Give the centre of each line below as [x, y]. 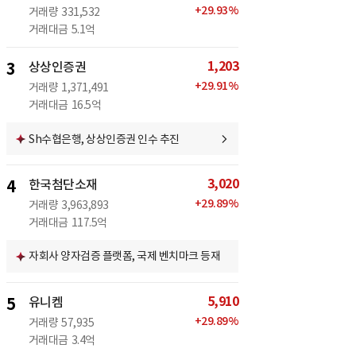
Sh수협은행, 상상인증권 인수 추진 [104, 139]
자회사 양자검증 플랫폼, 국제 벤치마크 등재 [124, 256]
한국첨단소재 [63, 184]
